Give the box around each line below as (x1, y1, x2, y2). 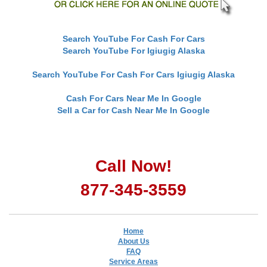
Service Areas (109, 257, 158, 266)
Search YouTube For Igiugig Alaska (62, 45, 205, 55)
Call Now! (95, 156, 172, 175)
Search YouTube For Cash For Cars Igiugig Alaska (32, 69, 235, 79)
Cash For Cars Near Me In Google (66, 93, 201, 103)
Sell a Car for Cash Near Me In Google (57, 105, 210, 115)
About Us (117, 237, 150, 246)
